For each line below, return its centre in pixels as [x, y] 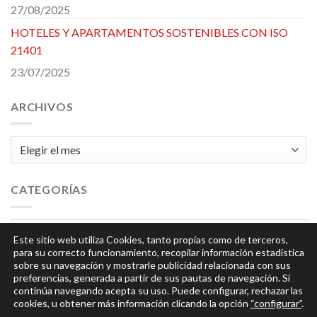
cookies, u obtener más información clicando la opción [132, 303]
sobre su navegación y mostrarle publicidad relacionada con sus [152, 265]
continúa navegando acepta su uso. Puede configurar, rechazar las [158, 290]
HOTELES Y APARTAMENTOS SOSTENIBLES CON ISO [149, 32]
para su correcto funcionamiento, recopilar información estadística [159, 252]
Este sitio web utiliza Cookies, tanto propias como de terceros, [151, 240]
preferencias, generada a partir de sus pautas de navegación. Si [152, 278]
